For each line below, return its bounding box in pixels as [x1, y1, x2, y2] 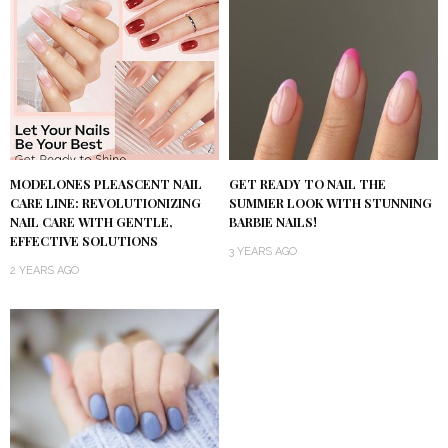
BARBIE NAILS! [229, 213, 317, 230]
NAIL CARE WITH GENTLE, [10, 213, 172, 230]
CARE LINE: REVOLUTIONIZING [10, 194, 201, 211]
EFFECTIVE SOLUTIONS [10, 232, 158, 249]
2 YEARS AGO [10, 263, 79, 277]
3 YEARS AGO [229, 244, 297, 258]
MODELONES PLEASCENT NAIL [10, 175, 202, 192]
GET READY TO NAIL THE [229, 175, 386, 192]
